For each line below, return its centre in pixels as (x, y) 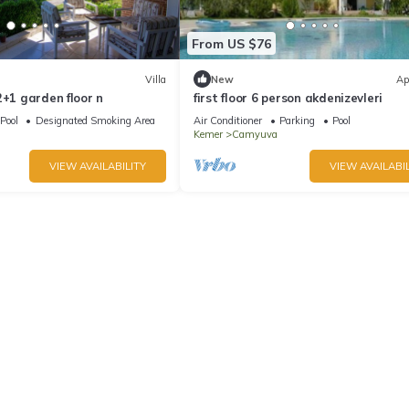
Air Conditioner (228, 121)
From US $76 (231, 43)
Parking (297, 121)
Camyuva (255, 135)
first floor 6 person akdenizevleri (288, 98)
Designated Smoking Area (95, 121)
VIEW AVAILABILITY (98, 167)
